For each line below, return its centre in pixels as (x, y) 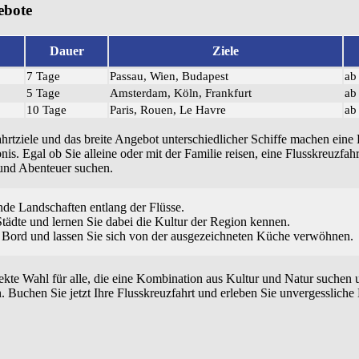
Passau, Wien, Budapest (169, 77)
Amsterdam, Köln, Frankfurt (181, 93)
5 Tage (43, 93)
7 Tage (43, 77)
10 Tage (46, 110)
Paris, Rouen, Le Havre (168, 110)
